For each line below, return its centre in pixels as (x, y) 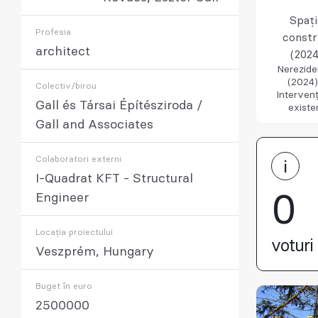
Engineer (62, 198)
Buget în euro (64, 286)
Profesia (53, 32)
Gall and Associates (94, 125)
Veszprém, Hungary (95, 252)
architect (63, 52)
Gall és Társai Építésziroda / (119, 106)
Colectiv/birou (66, 86)
